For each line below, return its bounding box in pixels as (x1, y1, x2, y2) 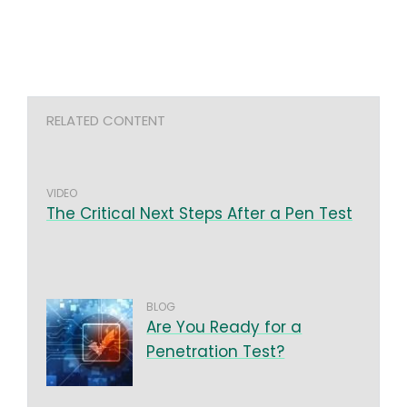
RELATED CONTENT (46, 111, 165, 131)
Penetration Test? (146, 341, 285, 363)
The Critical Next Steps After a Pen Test (46, 203, 352, 225)
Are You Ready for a (146, 316, 303, 339)
